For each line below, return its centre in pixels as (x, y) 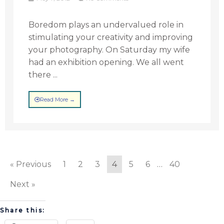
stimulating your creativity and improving (111, 37)
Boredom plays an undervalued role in (106, 25)
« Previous (30, 164)
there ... (43, 75)
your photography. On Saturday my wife (109, 50)
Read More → (58, 99)
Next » (23, 184)
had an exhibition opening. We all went (106, 62)
